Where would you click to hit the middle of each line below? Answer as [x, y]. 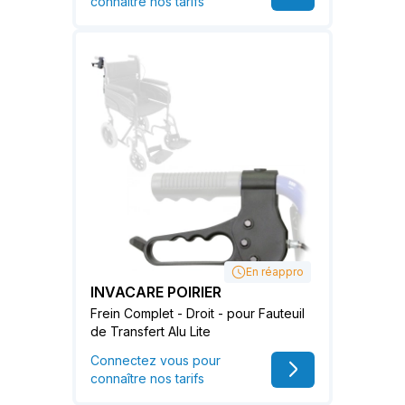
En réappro [275, 272]
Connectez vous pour [155, 361]
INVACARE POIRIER [156, 292]
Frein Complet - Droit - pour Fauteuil [198, 314]
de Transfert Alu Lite [151, 332]
